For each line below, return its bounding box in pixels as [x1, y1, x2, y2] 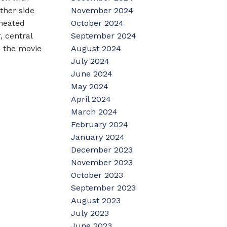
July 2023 [71, 208, 109, 218]
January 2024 [71, 132, 125, 142]
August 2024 [71, 43, 122, 53]
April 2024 [71, 94, 111, 104]
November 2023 [71, 157, 133, 167]
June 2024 [71, 68, 113, 79]
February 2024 [71, 119, 129, 129]
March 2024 [71, 106, 118, 117]
